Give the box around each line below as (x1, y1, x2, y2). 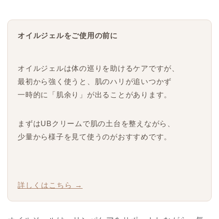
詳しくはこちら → (18, 180, 83, 189)
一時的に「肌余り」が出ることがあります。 (18, 90, 172, 99)
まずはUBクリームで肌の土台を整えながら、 (18, 119, 175, 128)
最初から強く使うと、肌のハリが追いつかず (18, 77, 172, 86)
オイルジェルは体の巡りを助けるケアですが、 (18, 64, 179, 72)
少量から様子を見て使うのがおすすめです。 (18, 132, 172, 141)
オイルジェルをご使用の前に (18, 31, 118, 40)
